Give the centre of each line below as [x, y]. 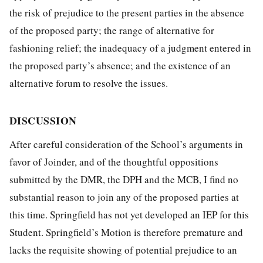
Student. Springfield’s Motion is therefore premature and [126, 232]
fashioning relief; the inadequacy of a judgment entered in [130, 48]
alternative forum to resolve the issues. [89, 83]
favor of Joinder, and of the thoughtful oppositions [114, 161]
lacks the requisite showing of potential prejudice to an [123, 249]
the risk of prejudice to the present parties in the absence [127, 12]
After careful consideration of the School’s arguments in [126, 144]
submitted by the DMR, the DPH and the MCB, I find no [124, 179]
